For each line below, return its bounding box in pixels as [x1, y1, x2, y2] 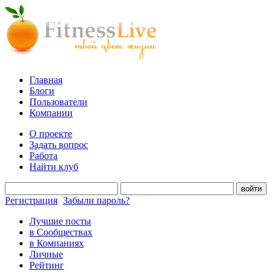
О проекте [29, 128, 72, 139]
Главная [29, 75, 62, 85]
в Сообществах [29, 227, 92, 237]
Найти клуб [29, 161, 78, 172]
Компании [29, 108, 73, 118]
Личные [29, 249, 63, 259]
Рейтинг [29, 260, 64, 270]
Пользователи [29, 97, 87, 107]
